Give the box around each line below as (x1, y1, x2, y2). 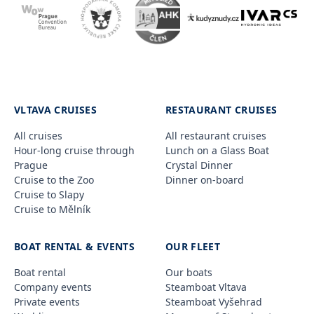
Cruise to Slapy (14, 187, 84, 201)
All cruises (14, 128, 62, 142)
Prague (14, 158, 48, 172)
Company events (14, 280, 92, 294)
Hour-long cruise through (14, 143, 135, 157)
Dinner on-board (165, 172, 244, 186)
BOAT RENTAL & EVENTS (14, 239, 135, 253)
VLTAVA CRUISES (14, 102, 97, 116)
